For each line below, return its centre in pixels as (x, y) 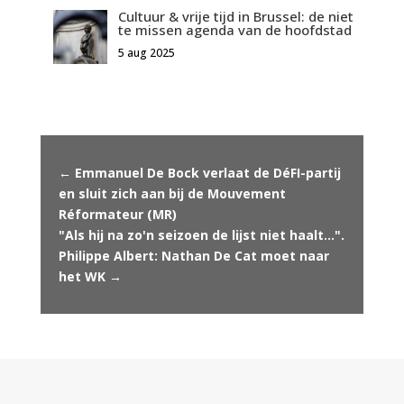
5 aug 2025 (146, 52)
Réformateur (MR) (117, 214)
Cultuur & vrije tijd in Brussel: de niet (235, 16)
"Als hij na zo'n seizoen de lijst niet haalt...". (201, 234)
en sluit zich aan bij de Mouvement (172, 193)
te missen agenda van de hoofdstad (234, 29)
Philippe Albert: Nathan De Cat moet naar (193, 255)
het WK (82, 276)
